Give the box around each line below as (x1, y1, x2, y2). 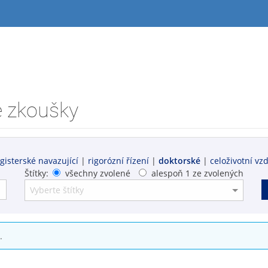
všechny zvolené (65, 167, 130, 179)
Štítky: (25, 167, 49, 179)
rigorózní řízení (88, 154, 149, 166)
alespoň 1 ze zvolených (151, 167, 243, 179)
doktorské (159, 154, 200, 166)
